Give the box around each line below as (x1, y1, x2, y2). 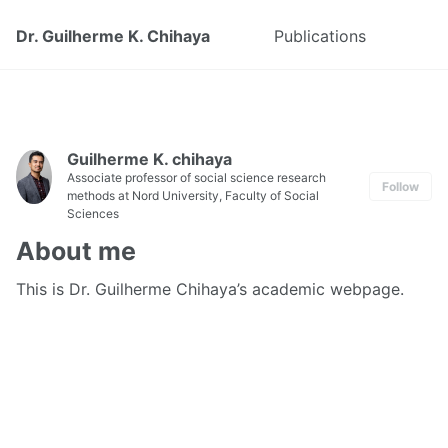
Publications (274, 26, 366, 46)
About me (16, 236, 136, 266)
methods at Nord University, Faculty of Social (67, 188, 319, 203)
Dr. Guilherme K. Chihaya (16, 26, 210, 46)
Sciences (67, 206, 119, 221)
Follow (382, 179, 419, 194)
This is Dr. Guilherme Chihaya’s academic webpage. (16, 278, 404, 299)
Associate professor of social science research (67, 170, 326, 185)
